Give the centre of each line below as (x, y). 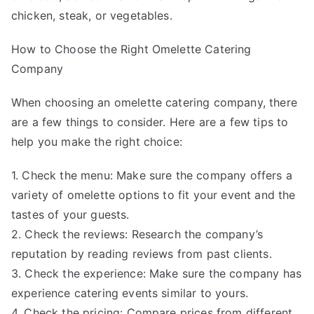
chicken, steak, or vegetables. (92, 15)
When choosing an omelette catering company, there (154, 102)
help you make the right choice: (97, 141)
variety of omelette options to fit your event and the (153, 194)
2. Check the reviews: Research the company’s (137, 234)
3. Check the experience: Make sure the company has (157, 273)
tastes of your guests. (70, 214)
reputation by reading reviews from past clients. (142, 253)
